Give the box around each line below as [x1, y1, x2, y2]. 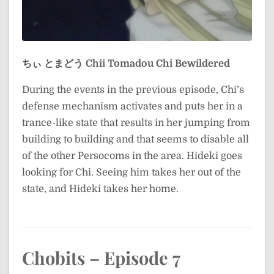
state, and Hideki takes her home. [22, 183, 179, 195]
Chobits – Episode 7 [22, 246, 180, 270]
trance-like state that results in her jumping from [22, 117, 250, 129]
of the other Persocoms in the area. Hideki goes [22, 150, 242, 162]
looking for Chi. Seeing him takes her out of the [22, 167, 241, 179]
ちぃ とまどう [22, 58, 83, 70]
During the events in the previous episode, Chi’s [22, 84, 244, 96]
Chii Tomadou [86, 58, 154, 70]
